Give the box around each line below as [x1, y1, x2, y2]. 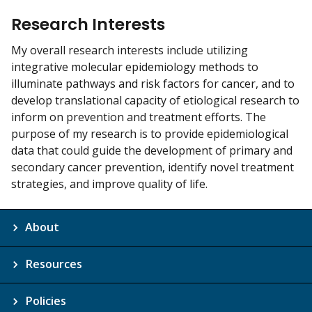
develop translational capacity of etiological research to [11, 93, 299, 109]
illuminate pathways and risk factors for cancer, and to [11, 76, 295, 92]
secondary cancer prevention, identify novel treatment [11, 159, 294, 175]
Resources [25, 256, 82, 272]
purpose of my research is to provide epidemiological [11, 126, 288, 142]
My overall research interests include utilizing [11, 42, 248, 58]
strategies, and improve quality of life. [11, 176, 208, 192]
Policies [25, 293, 66, 309]
